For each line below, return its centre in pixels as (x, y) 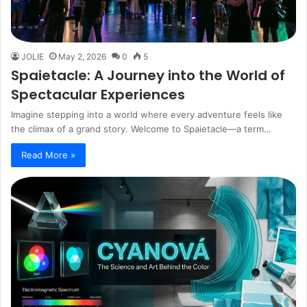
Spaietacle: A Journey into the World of (148, 76)
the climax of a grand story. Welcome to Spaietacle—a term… (141, 129)
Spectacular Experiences (98, 95)
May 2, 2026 (82, 57)
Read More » (48, 155)
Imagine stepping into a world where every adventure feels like (147, 115)
